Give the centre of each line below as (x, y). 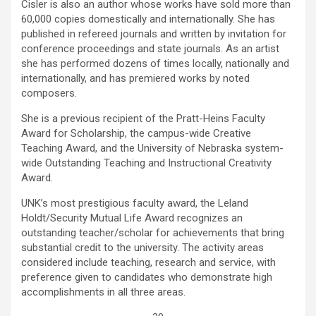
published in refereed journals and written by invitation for (154, 34)
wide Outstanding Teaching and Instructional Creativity (146, 163)
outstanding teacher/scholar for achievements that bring (153, 233)
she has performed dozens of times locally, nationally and (155, 63)
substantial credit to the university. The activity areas (142, 248)
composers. (49, 93)
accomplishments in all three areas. (103, 292)
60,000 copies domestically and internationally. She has (148, 19)
